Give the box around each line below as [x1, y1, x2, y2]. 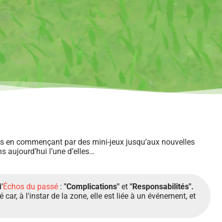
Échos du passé [3, 182, 58, 191]
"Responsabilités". [130, 182, 194, 191]
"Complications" [64, 182, 119, 191]
